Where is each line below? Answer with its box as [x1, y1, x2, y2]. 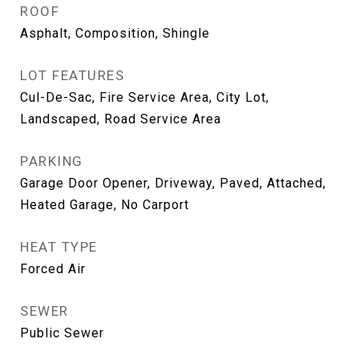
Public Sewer [20, 325, 104, 341]
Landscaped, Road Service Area [20, 111, 221, 127]
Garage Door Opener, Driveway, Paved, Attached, [20, 175, 326, 191]
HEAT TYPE [20, 239, 98, 255]
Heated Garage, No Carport [20, 197, 189, 212]
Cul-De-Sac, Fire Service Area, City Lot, [20, 90, 269, 105]
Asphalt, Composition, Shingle [20, 26, 210, 41]
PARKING [20, 153, 83, 169]
